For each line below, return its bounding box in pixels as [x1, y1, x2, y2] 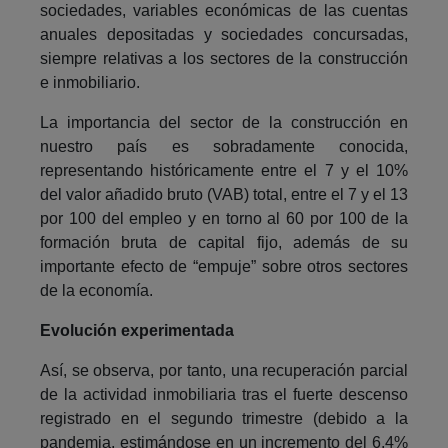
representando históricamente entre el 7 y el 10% [40, 161, 408, 179]
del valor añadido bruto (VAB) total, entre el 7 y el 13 [40, 185, 408, 203]
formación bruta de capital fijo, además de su [40, 233, 408, 251]
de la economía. [40, 281, 153, 299]
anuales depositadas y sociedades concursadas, [40, 25, 408, 43]
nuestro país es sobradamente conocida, [40, 137, 408, 155]
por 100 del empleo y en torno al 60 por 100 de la [40, 209, 408, 227]
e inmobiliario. [40, 73, 140, 91]
